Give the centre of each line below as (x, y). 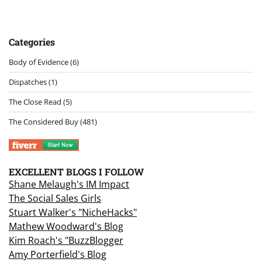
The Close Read (35, 101)
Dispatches (28, 82)
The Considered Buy (44, 121)
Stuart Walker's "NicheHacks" (73, 212)
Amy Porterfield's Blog (58, 254)
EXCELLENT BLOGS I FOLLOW (76, 171)
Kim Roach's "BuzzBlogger (66, 240)
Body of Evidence (39, 62)
